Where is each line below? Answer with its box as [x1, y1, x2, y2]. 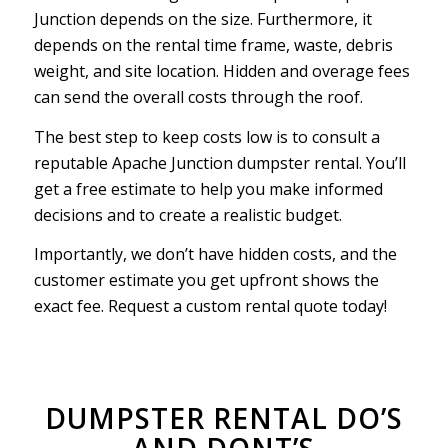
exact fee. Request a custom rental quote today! [33, 295, 387, 318]
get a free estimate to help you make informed [33, 177, 383, 200]
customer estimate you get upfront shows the [33, 269, 379, 292]
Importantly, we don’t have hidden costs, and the [33, 243, 397, 266]
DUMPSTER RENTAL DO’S [44, 398, 403, 437]
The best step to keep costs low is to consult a [33, 125, 380, 148]
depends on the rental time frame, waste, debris [33, 34, 393, 57]
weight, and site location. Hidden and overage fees [33, 60, 410, 83]
